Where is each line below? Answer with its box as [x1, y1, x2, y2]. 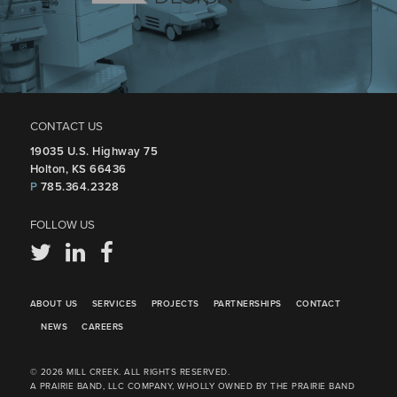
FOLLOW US [29, 218, 95, 233]
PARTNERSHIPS [213, 299, 282, 310]
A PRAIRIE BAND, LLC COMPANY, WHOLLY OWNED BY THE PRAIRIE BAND [29, 381, 355, 393]
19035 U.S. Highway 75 [29, 144, 159, 160]
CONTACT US [29, 120, 103, 135]
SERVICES [91, 299, 137, 310]
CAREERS [82, 322, 124, 333]
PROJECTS [151, 299, 199, 310]
